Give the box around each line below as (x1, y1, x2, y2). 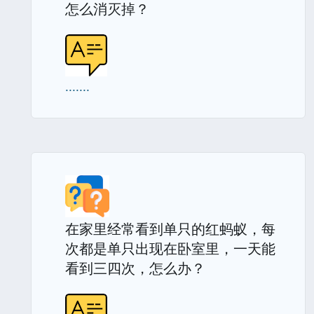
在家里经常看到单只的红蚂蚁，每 (65, 219, 275, 238)
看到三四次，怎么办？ (65, 259, 205, 278)
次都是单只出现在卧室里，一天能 (65, 239, 275, 258)
